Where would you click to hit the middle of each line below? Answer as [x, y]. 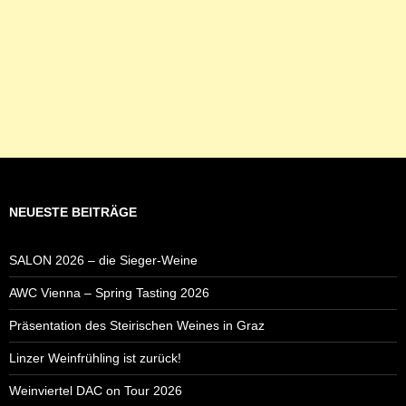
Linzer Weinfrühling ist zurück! [95, 358]
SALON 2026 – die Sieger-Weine [103, 261]
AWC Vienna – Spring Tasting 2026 [109, 293]
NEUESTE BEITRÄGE [73, 213]
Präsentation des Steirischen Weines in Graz [137, 326]
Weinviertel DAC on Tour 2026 [96, 391]
